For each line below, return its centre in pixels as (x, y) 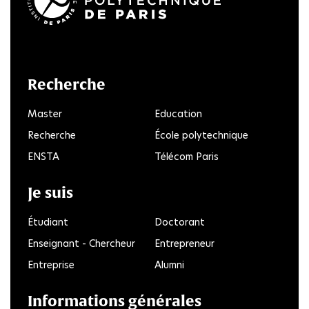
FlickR (240, 62)
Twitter (147, 62)
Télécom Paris (187, 156)
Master (45, 113)
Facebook (183, 62)
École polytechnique (201, 135)
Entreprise (51, 265)
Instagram (210, 62)
